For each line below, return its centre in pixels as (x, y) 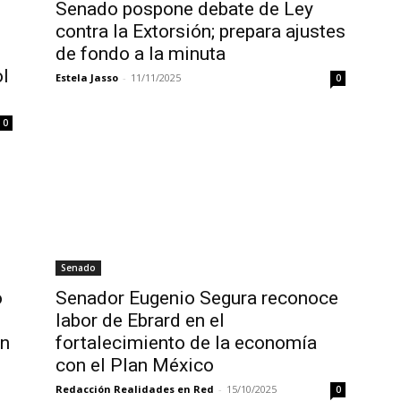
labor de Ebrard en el (140, 320)
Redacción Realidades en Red (135, 389)
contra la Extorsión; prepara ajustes (200, 31)
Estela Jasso (87, 77)
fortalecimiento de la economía (186, 343)
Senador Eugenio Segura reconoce (197, 298)
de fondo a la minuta (141, 54)
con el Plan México (135, 365)
